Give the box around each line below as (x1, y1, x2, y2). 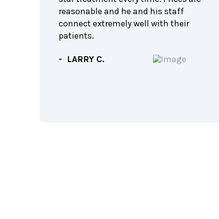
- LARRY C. (59, 53, 105, 65)
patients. (59, 30, 94, 41)
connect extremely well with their (59, 18, 190, 29)
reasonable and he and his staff (59, 5, 184, 17)
